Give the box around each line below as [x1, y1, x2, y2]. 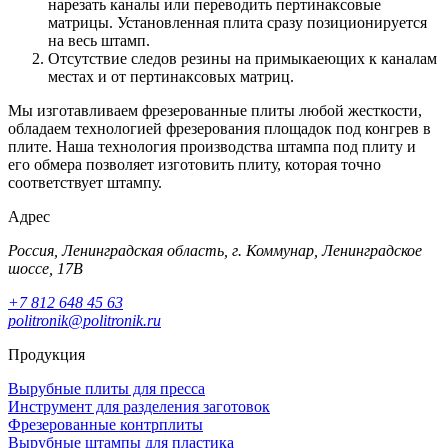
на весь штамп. [48, 31, 150, 49]
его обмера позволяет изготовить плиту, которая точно [8, 155, 381, 173]
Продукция [8, 345, 85, 363]
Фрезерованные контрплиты [8, 415, 203, 433]
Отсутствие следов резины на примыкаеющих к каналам [48, 49, 437, 67]
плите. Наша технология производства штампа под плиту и [8, 137, 416, 155]
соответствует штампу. [8, 173, 162, 191]
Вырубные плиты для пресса [8, 379, 205, 397]
